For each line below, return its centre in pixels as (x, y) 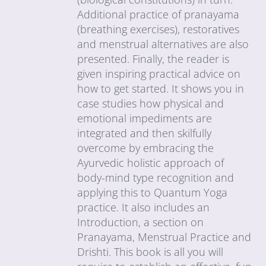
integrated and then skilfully (145, 133)
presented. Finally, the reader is (153, 58)
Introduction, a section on (141, 222)
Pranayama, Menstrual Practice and (164, 237)
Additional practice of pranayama (159, 14)
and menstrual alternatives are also (163, 44)
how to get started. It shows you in (161, 88)
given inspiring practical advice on (159, 73)
